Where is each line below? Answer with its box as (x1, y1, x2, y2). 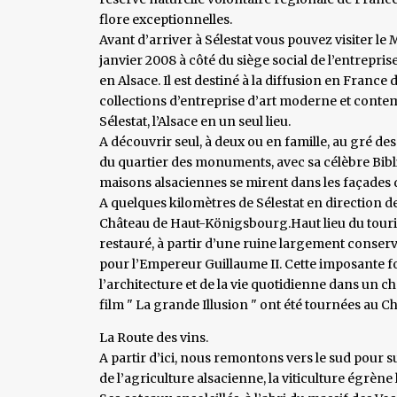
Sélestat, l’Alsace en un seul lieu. (99, 113, 291, 129)
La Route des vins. (99, 329, 208, 346)
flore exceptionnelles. (99, 11, 232, 27)
